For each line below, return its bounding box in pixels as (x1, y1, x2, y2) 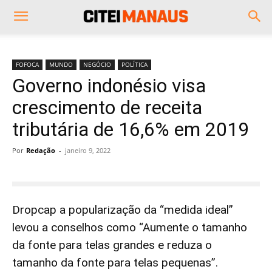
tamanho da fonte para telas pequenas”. (12, 256, 218, 270)
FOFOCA (16, 60, 39, 69)
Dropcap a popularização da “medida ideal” (12, 203, 233, 217)
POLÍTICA (121, 60, 148, 69)
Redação (26, 146, 55, 155)
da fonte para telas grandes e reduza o (12, 238, 212, 252)
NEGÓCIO (83, 60, 111, 69)
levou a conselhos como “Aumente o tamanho (12, 220, 247, 234)
